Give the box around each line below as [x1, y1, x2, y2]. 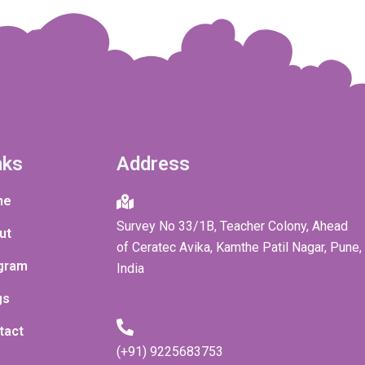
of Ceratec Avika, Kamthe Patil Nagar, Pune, [116, 240, 362, 256]
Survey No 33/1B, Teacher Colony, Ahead [116, 218, 348, 235]
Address [116, 152, 190, 176]
